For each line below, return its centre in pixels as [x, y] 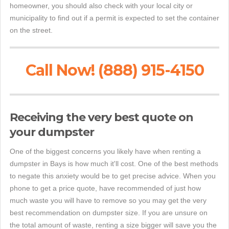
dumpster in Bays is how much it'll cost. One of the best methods [114, 164]
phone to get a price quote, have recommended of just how [105, 188]
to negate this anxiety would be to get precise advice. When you [113, 176]
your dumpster [52, 132]
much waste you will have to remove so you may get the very [108, 201]
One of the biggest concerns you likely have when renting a [105, 152]
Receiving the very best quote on [101, 118]
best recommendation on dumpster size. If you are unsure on [109, 213]
